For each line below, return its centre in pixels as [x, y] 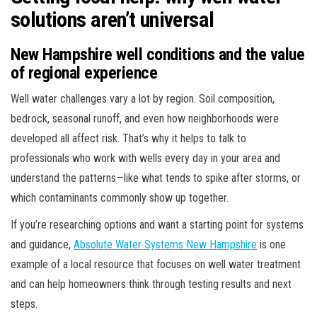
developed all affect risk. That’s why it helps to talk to [128, 138]
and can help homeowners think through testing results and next [151, 284]
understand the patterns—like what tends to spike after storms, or [156, 178]
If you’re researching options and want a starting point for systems [157, 224]
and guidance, [42, 244]
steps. [24, 304]
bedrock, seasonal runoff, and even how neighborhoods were [145, 118]
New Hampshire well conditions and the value [158, 54]
